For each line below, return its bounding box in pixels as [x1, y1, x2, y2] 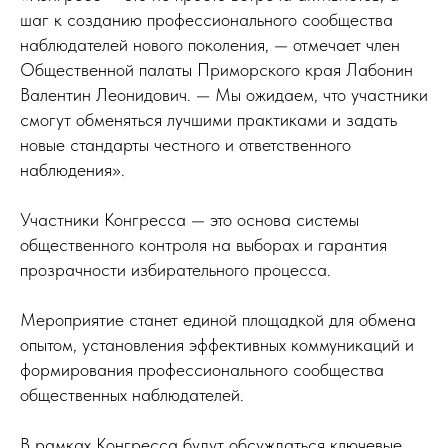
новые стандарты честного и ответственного [20, 134, 351, 156]
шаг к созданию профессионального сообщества [20, 9, 393, 31]
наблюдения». [20, 159, 125, 181]
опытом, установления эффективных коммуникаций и [20, 334, 414, 356]
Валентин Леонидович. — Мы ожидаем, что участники [20, 84, 428, 106]
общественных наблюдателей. [20, 384, 244, 406]
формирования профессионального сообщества [20, 359, 384, 381]
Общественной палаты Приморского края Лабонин [20, 59, 413, 81]
